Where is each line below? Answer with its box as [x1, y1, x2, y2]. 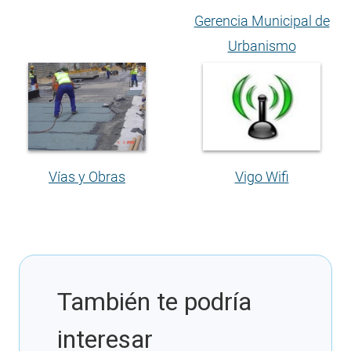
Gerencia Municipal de [194, 12, 330, 29]
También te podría [57, 287, 251, 317]
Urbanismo [227, 37, 296, 54]
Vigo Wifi [234, 168, 289, 185]
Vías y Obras [49, 168, 125, 186]
